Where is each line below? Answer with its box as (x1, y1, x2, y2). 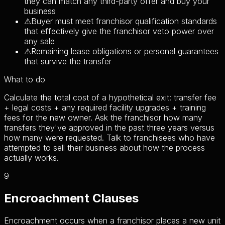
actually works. (4, 153, 59, 163)
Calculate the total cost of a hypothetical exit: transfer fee (4, 92, 216, 102)
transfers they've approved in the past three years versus (4, 123, 214, 133)
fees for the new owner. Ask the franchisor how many (4, 113, 202, 123)
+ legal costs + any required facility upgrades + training (4, 102, 206, 113)
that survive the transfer (24, 56, 111, 66)
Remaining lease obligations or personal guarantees (31, 46, 218, 56)
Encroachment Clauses (4, 190, 139, 205)
